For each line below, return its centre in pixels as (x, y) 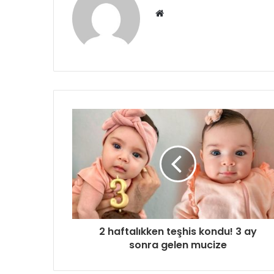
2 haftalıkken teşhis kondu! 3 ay (178, 232)
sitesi (175, 28)
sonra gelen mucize (178, 245)
